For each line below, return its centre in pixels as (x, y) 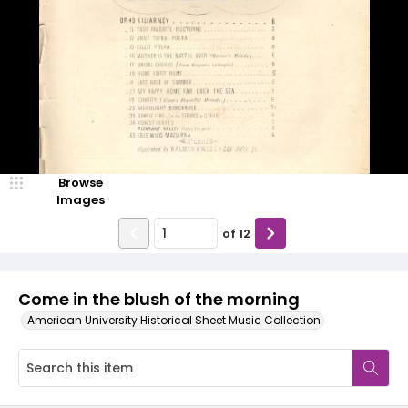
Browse (80, 183)
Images (80, 200)
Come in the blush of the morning (159, 299)
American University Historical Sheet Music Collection (174, 320)
